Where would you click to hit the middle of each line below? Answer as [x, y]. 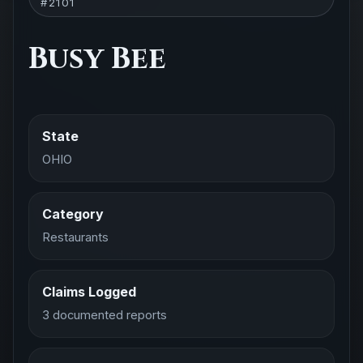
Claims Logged [89, 292]
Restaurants [75, 237]
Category [73, 214]
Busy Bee [97, 59]
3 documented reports [105, 315]
